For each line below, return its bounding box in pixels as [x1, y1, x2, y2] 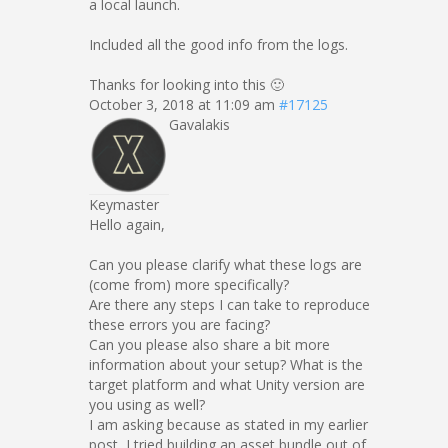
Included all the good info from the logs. [89, 35, 348, 54]
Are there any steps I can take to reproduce [89, 295, 370, 314]
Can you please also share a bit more [89, 335, 330, 354]
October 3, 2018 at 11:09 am [89, 95, 275, 114]
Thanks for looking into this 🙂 [89, 75, 284, 94]
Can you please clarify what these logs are [89, 255, 362, 274]
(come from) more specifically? [89, 275, 289, 294]
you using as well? [89, 395, 205, 414]
